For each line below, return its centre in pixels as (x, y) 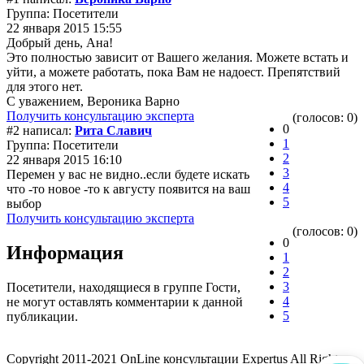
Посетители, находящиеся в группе (106, 287)
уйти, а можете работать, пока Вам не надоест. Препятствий (173, 71)
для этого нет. (45, 86)
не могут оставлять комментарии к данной (125, 301)
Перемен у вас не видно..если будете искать (128, 174)
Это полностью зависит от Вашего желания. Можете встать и (178, 57)
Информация (65, 252)
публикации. (42, 316)
